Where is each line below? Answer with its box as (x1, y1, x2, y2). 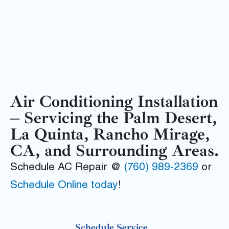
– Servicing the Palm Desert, (10, 108, 217, 129)
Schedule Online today (10, 180, 118, 192)
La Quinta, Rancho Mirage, (10, 124, 210, 145)
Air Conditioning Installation (10, 91, 218, 112)
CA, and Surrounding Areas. (10, 141, 219, 162)
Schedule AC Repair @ (10, 163, 124, 174)
